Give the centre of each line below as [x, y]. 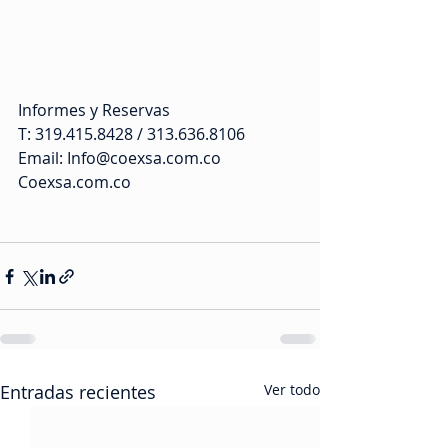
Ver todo [292, 390]
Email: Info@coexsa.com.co [119, 158]
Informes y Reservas [94, 110]
